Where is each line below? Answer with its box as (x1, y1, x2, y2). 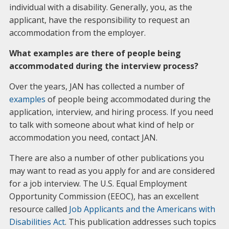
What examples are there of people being (9, 48, 181, 59)
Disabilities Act (9, 216, 65, 227)
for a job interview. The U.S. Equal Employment (9, 178, 187, 189)
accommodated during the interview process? (9, 60, 198, 72)
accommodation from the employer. (9, 27, 146, 38)
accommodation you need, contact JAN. (9, 132, 157, 143)
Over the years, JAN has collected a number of (9, 81, 185, 92)
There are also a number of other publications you (9, 152, 204, 164)
